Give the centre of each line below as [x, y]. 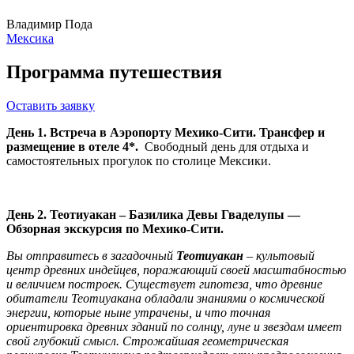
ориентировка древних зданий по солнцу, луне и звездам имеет [174, 327]
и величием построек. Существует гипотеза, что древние [164, 284]
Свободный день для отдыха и [227, 147]
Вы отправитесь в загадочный [91, 256]
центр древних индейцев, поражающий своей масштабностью [176, 270]
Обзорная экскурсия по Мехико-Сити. [115, 229]
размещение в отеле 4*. [75, 147]
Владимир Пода [49, 24]
